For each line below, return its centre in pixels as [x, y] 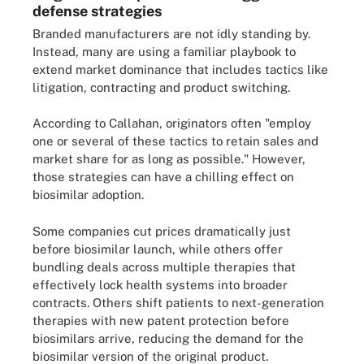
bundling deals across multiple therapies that [164, 266]
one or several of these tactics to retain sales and [175, 141]
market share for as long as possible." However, [169, 159]
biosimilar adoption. [88, 195]
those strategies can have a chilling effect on [163, 177]
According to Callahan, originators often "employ [172, 123]
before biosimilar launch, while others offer [158, 249]
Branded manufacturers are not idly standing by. [171, 33]
